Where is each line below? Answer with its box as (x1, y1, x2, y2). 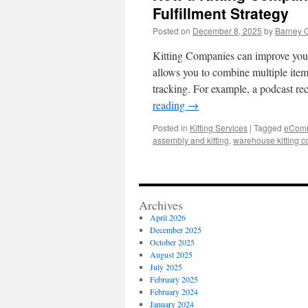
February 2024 (149, 286, 198, 297)
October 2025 (149, 236, 195, 247)
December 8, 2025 (192, 25, 262, 36)
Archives (139, 197, 183, 213)
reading (153, 98, 188, 112)
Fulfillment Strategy (153, 3, 289, 23)
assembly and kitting (153, 134, 229, 146)
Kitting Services (190, 122, 247, 133)
